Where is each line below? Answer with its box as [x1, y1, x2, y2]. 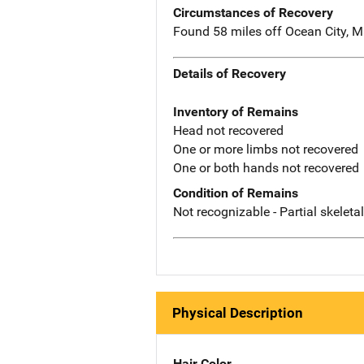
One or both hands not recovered [173, 160, 359, 176]
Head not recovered [173, 123, 284, 139]
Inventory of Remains [173, 104, 298, 120]
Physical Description [172, 304, 303, 321]
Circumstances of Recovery [173, 4, 333, 20]
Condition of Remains [173, 185, 298, 201]
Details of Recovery [173, 66, 286, 82]
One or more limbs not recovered [173, 141, 358, 158]
